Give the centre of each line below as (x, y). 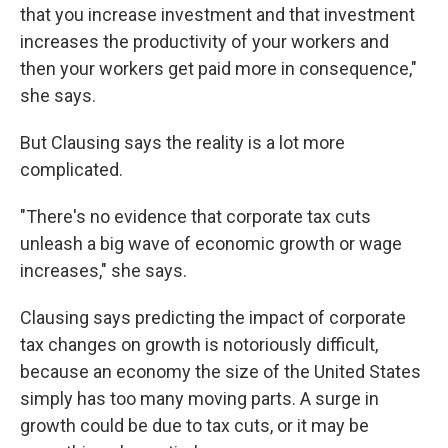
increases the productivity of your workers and (204, 41)
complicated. (71, 169)
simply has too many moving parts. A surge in (199, 398)
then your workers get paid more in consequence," (218, 68)
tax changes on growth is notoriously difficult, (199, 344)
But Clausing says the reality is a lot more (182, 142)
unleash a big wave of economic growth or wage (211, 243)
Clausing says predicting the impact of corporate (213, 317)
